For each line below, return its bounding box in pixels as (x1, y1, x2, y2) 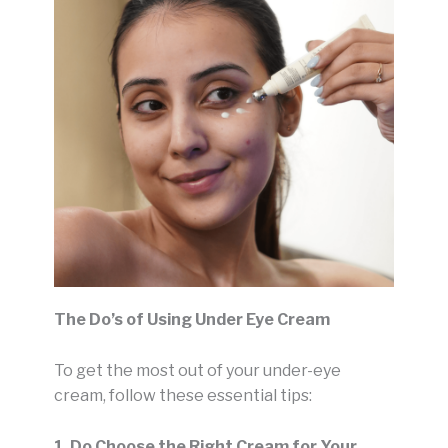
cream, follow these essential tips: (54, 386, 312, 406)
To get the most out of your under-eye (54, 361, 341, 381)
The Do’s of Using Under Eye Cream (54, 310, 330, 330)
